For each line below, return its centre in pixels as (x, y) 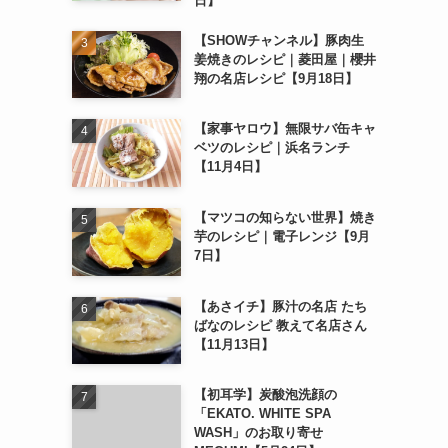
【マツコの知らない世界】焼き (284, 218)
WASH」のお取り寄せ (258, 433)
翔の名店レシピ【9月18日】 (275, 78)
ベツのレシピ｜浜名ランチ (271, 148)
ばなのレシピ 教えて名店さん (280, 325)
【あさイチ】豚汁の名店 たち (280, 306)
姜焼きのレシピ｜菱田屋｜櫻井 (284, 59)
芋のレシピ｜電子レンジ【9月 (281, 237)
